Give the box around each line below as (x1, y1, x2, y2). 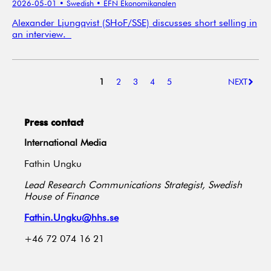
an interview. (12, 30, 71, 40)
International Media (24, 138, 106, 148)
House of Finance (24, 192, 99, 202)
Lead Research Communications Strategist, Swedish (24, 180, 242, 191)
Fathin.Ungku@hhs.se (24, 213, 119, 223)
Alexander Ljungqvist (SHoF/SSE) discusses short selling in (12, 18, 257, 28)
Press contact (24, 116, 83, 129)
